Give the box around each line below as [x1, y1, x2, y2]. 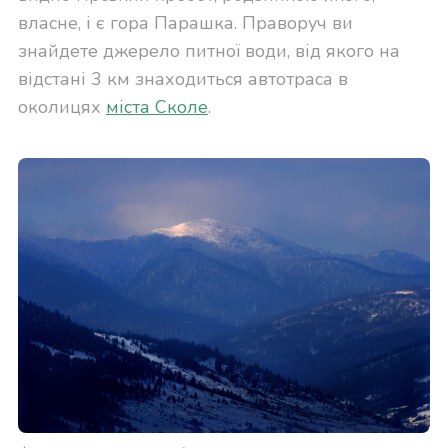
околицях [17, 95, 106, 120]
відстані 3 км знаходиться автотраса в [17, 67, 348, 92]
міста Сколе [105, 95, 208, 120]
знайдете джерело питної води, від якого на [17, 39, 400, 64]
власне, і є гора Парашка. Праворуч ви [17, 11, 353, 36]
